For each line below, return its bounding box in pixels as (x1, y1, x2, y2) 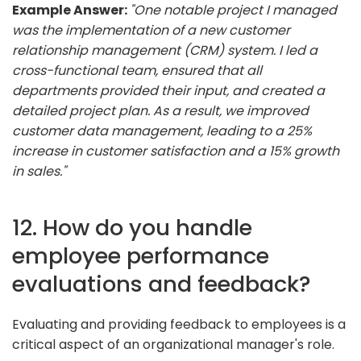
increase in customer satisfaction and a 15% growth (12, 141, 339, 160)
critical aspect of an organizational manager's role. (12, 334, 334, 354)
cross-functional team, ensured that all (12, 60, 262, 80)
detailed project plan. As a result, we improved (12, 101, 309, 120)
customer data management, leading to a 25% (12, 121, 312, 140)
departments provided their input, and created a (12, 81, 325, 100)
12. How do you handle (12, 211, 252, 243)
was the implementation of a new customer (12, 20, 290, 39)
